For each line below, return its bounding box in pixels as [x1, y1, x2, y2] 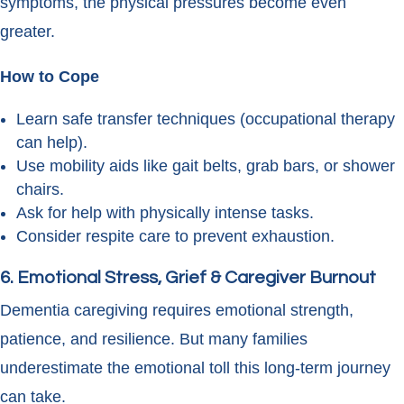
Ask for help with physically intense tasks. [16, 204, 314, 223]
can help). [16, 133, 87, 152]
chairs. [16, 180, 64, 199]
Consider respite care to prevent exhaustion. [16, 227, 335, 246]
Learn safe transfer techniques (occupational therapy [16, 110, 395, 129]
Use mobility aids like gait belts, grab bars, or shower [16, 157, 395, 176]
